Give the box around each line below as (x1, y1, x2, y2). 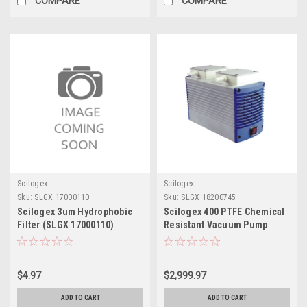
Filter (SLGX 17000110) (17, 219, 114, 230)
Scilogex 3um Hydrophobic (17, 206, 132, 217)
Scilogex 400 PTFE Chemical (164, 206, 285, 217)
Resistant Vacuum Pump (164, 219, 268, 230)
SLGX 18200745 (181, 192, 236, 202)
